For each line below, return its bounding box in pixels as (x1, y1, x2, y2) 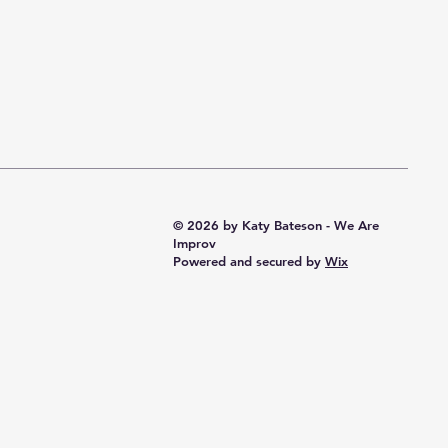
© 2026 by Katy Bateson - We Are (173, 216, 379, 233)
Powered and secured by (173, 252, 325, 269)
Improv (173, 234, 216, 251)
